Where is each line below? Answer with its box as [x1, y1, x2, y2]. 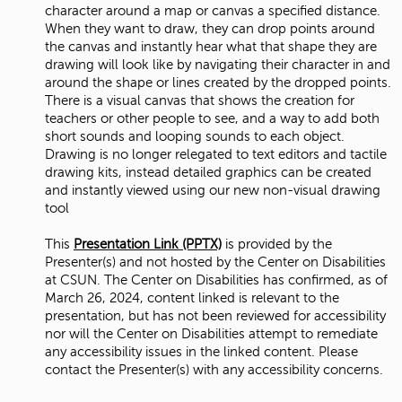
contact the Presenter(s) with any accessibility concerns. [45, 362, 383, 377]
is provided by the [222, 236, 332, 251]
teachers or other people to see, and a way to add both [45, 110, 380, 126]
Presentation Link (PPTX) [74, 236, 222, 251]
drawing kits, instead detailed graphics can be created [45, 164, 371, 179]
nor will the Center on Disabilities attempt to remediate [45, 326, 378, 341]
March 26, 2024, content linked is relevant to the [45, 290, 339, 305]
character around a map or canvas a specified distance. [45, 3, 380, 18]
